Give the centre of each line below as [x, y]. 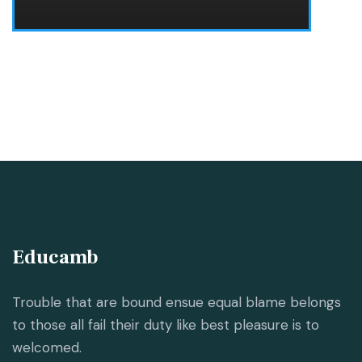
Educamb [55, 257]
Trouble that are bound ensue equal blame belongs [177, 302]
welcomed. [47, 347]
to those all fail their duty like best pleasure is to [166, 324]
